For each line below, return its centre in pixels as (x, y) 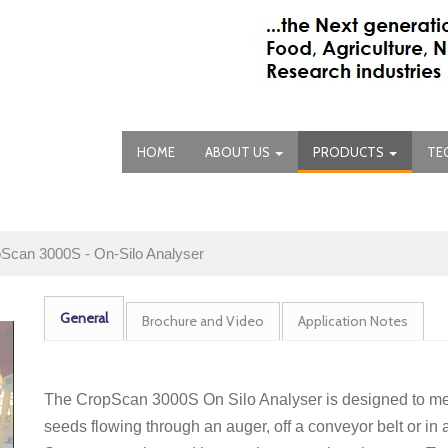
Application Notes (353, 321)
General (84, 318)
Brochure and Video (203, 321)
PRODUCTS (350, 152)
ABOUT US (239, 152)
